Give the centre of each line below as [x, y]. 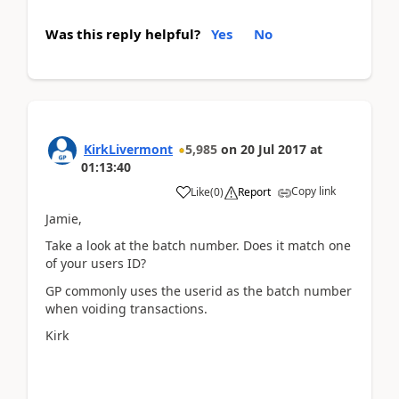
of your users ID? [96, 263]
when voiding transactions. [126, 308]
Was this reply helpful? [123, 33]
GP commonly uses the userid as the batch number [199, 290]
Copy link [313, 191]
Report [254, 191]
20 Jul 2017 [273, 149]
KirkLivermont [128, 149]
